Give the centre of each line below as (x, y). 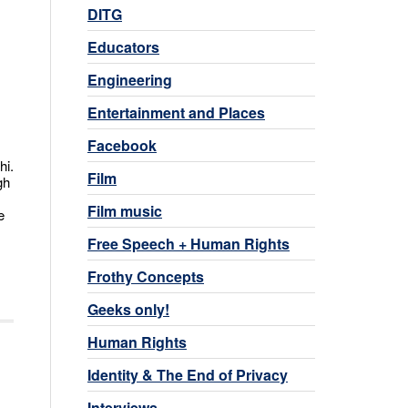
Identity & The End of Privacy (188, 374)
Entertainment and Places (176, 112)
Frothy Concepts (146, 276)
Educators (123, 46)
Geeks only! (128, 309)
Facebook (122, 145)
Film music (125, 210)
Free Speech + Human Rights (189, 243)
